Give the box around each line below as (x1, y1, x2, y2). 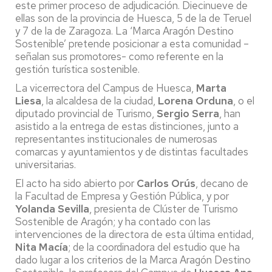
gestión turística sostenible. (15, 62, 140, 76)
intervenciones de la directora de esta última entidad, (15, 227, 254, 241)
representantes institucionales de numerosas (15, 132, 217, 146)
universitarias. (15, 157, 78, 171)
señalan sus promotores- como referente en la (15, 49, 223, 63)
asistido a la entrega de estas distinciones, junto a (15, 119, 239, 133)
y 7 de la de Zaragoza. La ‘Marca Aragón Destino (15, 24, 234, 38)
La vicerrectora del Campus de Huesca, (15, 81, 196, 95)
